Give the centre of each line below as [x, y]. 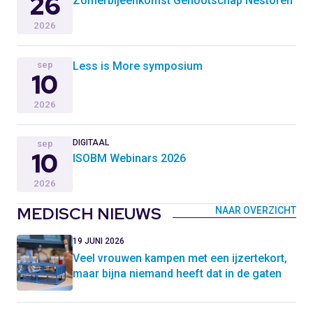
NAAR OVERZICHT [256, 210]
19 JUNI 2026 [99, 241]
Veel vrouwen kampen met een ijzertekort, [180, 258]
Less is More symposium [138, 66]
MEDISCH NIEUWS [89, 213]
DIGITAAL [91, 143]
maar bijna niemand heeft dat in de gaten [177, 274]
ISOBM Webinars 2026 [129, 158]
